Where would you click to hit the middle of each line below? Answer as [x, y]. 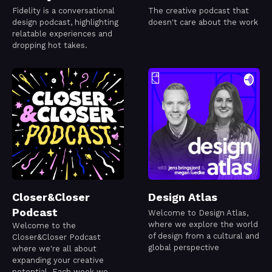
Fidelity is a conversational [63, 11]
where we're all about [54, 249]
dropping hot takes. [50, 46]
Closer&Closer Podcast [56, 237]
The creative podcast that [199, 11]
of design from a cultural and [204, 236]
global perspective [184, 248]
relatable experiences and [62, 34]
